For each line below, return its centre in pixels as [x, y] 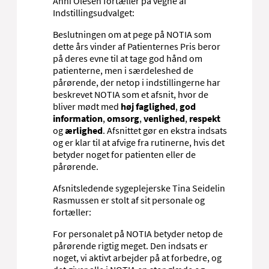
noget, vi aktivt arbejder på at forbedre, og [137, 257]
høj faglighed [148, 106]
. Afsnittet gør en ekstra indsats [165, 130]
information [78, 118]
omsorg [123, 118]
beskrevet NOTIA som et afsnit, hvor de [131, 94]
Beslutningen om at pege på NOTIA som [132, 34]
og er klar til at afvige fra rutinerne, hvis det [139, 142]
